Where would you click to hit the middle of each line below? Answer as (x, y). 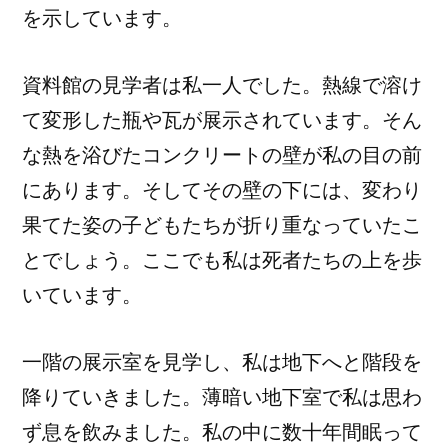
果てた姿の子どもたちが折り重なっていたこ (222, 225)
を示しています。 (102, 18)
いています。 (82, 295)
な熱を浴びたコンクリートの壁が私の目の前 (222, 155)
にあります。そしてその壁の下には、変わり (222, 190)
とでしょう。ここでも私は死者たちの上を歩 (222, 260)
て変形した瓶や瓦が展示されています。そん (222, 120)
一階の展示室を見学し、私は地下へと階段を (222, 362)
